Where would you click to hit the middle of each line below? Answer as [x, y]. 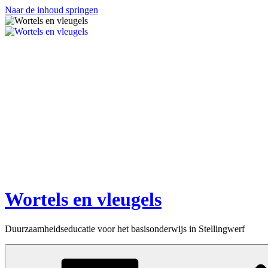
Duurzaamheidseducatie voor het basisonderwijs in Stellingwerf [125, 229]
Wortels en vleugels [83, 200]
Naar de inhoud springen [51, 10]
